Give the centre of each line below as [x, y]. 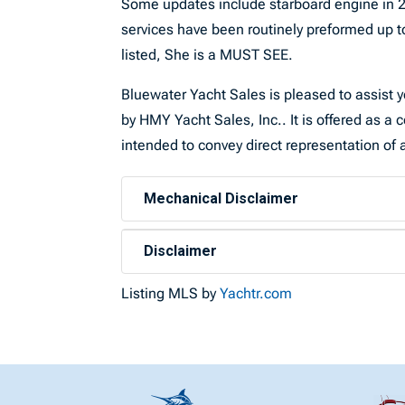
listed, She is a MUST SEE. [209, 55]
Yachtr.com [256, 293]
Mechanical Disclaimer [221, 198]
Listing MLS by [171, 293]
